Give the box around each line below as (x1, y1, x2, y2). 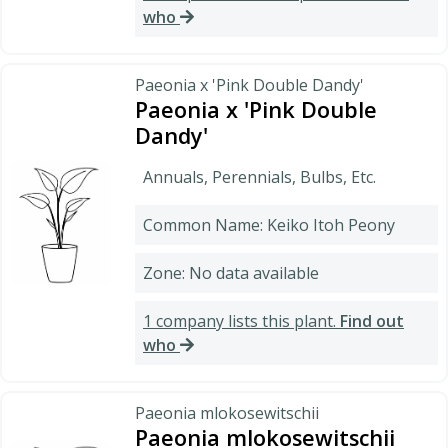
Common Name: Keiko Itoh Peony (143, 213, 395, 236)
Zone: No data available (143, 261, 319, 284)
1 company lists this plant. (143, 309, 340, 332)
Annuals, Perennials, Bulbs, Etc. (143, 165, 376, 188)
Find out (340, 309, 404, 332)
